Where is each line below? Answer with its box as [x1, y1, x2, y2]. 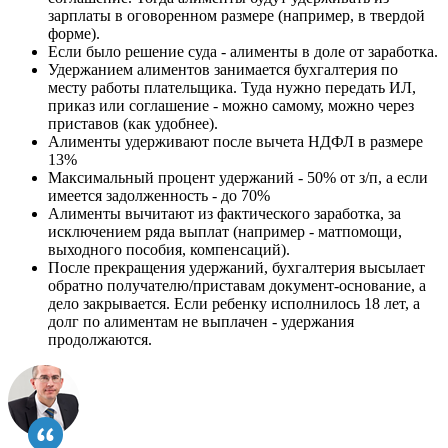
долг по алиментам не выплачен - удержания [48, 313, 354, 331]
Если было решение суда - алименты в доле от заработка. [48, 43, 438, 61]
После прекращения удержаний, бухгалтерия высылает [48, 259, 425, 277]
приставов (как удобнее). [48, 115, 218, 133]
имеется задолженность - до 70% [48, 187, 270, 205]
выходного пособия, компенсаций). [48, 241, 290, 259]
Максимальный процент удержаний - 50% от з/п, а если [48, 169, 428, 187]
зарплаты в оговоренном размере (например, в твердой [48, 7, 425, 25]
